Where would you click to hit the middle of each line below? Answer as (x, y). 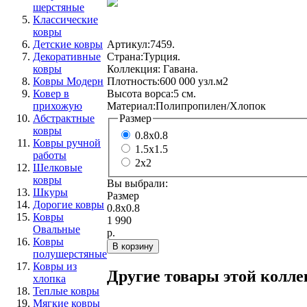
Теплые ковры (66, 291)
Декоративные (67, 57)
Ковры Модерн (68, 81)
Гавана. (179, 69)
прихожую (58, 106)
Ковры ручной (67, 143)
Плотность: (133, 81)
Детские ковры (68, 44)
